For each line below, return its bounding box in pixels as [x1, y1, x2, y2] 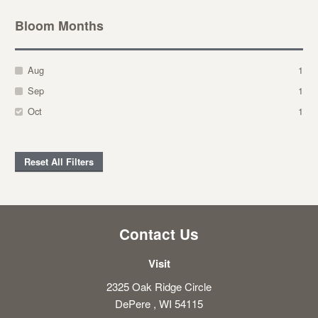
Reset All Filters [23, 155, 94, 169]
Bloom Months [14, 16, 104, 35]
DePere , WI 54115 [115, 296, 203, 312]
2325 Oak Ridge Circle [106, 279, 212, 295]
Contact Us [119, 224, 199, 245]
